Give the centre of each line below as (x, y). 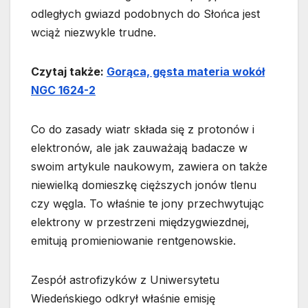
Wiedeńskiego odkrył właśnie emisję (123, 299)
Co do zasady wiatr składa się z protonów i (143, 130)
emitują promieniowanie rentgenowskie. (133, 241)
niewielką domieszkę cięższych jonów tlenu (144, 185)
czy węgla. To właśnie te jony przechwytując (147, 204)
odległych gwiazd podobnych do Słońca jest (145, 14)
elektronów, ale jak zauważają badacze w (139, 148)
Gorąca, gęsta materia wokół (186, 72)
